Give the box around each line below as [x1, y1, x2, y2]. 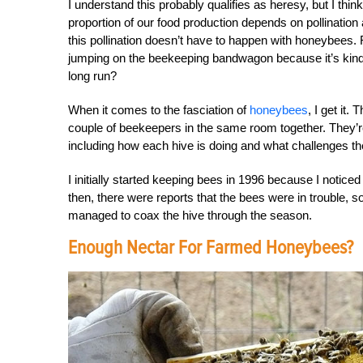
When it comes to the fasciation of [68, 103, 250, 117]
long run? [68, 69, 117, 83]
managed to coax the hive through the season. [68, 208, 312, 222]
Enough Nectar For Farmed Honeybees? [68, 236, 353, 259]
